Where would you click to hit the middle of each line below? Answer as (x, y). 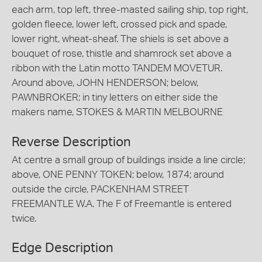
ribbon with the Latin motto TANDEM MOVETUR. (117, 68)
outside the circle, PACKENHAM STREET (100, 189)
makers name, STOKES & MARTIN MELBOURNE (117, 112)
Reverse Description (71, 142)
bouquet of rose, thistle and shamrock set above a (122, 54)
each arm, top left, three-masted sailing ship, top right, (130, 10)
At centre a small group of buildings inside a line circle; (128, 160)
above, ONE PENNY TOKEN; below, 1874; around (118, 174)
